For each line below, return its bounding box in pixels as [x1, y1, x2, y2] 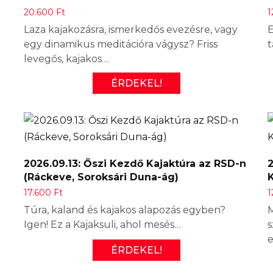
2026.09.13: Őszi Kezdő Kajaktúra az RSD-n [24, 157, 246, 169]
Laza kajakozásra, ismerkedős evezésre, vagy [24, 23, 238, 35]
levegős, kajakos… [24, 52, 108, 65]
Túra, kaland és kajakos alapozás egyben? [24, 204, 225, 216]
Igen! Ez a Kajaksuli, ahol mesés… [24, 218, 181, 230]
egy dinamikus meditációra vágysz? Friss [24, 38, 218, 50]
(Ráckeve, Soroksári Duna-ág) [24, 171, 179, 183]
